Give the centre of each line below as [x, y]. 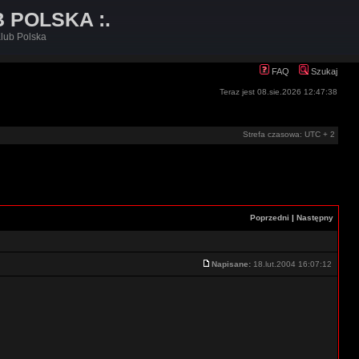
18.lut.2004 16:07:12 [292, 264]
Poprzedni [270, 218]
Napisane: [231, 264]
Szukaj [323, 71]
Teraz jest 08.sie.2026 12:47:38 [278, 92]
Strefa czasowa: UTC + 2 [289, 134]
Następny [315, 218]
